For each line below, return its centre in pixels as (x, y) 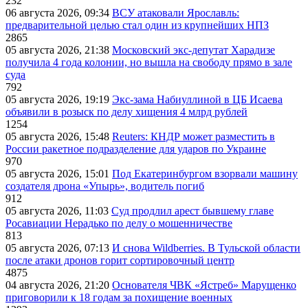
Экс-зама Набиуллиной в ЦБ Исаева (197, 100)
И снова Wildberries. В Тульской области (206, 248)
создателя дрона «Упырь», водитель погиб (105, 186)
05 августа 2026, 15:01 (59, 174)
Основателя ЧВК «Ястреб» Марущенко (204, 285)
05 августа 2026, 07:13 (59, 248)
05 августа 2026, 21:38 (59, 50)
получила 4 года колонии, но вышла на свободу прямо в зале (149, 63)
